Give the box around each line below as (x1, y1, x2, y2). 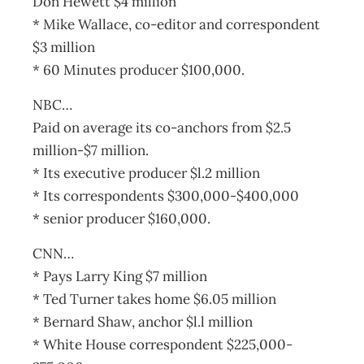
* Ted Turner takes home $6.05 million (32, 290, 276, 308)
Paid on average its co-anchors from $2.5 (32, 119, 291, 136)
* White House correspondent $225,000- (32, 336, 292, 353)
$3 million (32, 38, 95, 56)
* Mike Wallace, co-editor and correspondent (32, 15, 320, 33)
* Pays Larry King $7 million (32, 267, 207, 285)
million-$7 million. (32, 141, 149, 159)
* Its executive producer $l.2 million (32, 164, 260, 182)
